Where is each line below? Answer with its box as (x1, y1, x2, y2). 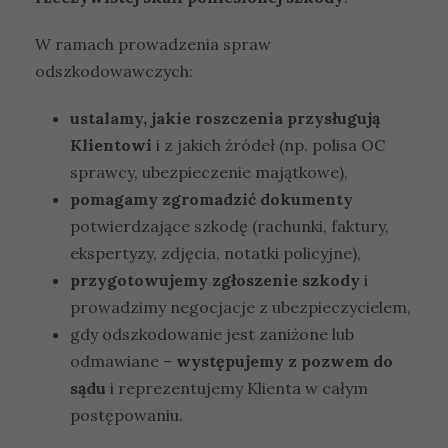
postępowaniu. (70, 404, 183, 425)
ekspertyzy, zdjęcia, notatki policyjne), (70, 242, 361, 263)
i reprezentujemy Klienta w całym (106, 377, 368, 398)
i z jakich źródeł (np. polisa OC (152, 134, 385, 155)
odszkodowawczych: (35, 60, 193, 81)
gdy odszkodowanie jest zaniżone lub (70, 323, 354, 344)
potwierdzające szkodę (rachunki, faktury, (70, 215, 389, 236)
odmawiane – (70, 350, 176, 371)
